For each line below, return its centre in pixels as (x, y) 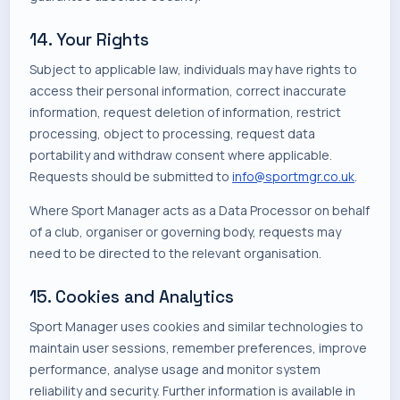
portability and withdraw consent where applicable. (181, 155)
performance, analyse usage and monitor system (175, 369)
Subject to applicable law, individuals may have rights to (193, 69)
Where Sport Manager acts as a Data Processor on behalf (200, 210)
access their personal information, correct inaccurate (188, 91)
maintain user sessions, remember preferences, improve (198, 348)
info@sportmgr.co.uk (293, 176)
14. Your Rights (89, 40)
